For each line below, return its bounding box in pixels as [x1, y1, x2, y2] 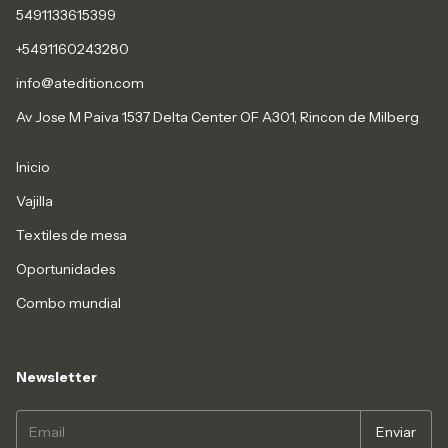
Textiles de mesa [16, 226, 127, 245]
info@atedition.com [16, 74, 144, 93]
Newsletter [16, 368, 97, 387]
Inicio [16, 158, 50, 177]
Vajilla [16, 192, 53, 211]
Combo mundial [16, 294, 121, 313]
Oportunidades [16, 260, 115, 279]
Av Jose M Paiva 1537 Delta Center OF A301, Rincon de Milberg [16, 108, 419, 127]
